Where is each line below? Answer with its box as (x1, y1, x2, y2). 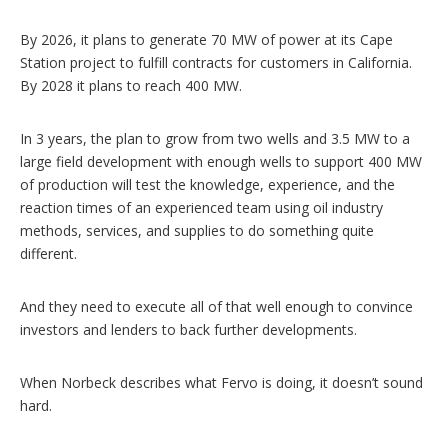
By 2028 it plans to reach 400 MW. (20, 75, 242, 95)
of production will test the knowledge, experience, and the (20, 174, 395, 194)
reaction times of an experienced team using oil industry (20, 197, 383, 217)
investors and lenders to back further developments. (20, 319, 357, 339)
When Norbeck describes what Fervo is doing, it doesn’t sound (20, 372, 423, 392)
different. (20, 243, 77, 263)
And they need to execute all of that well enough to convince (20, 296, 413, 316)
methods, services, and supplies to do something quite (20, 220, 374, 240)
